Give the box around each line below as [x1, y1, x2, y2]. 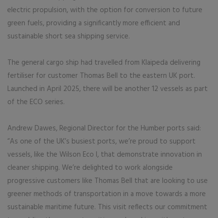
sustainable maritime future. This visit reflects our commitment [7, 201, 207, 213]
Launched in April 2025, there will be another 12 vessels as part [7, 83, 208, 95]
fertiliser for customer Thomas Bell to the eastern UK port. [7, 70, 195, 82]
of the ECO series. [7, 96, 65, 108]
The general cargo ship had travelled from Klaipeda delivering [7, 56, 200, 69]
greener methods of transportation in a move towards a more [7, 188, 206, 200]
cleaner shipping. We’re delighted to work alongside [7, 162, 173, 174]
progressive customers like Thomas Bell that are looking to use [7, 175, 208, 187]
